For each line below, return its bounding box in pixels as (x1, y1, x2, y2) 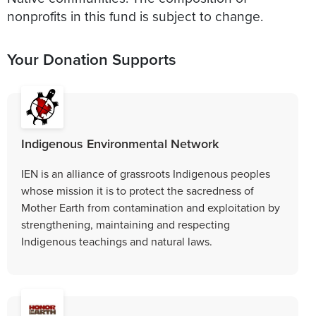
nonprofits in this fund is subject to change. (7, 6, 263, 25)
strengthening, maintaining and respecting (21, 216, 230, 232)
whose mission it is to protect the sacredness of (21, 182, 254, 198)
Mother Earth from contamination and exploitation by (21, 199, 280, 215)
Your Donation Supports (7, 47, 176, 71)
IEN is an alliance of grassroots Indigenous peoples (21, 165, 270, 181)
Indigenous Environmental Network (21, 134, 219, 152)
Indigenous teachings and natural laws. (21, 233, 212, 249)
